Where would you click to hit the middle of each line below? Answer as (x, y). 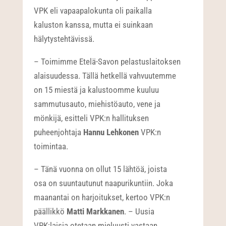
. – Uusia (139, 212)
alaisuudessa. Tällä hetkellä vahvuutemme (105, 76)
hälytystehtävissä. (64, 39)
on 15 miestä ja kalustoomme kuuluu (97, 90)
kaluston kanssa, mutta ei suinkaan (94, 25)
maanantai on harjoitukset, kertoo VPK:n (102, 197)
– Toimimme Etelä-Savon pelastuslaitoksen (107, 62)
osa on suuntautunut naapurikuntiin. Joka (104, 183)
